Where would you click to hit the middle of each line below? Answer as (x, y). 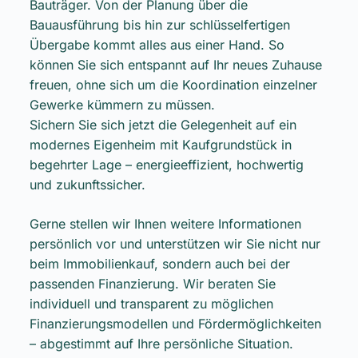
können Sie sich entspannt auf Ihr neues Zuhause (175, 64)
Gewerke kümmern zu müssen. (122, 104)
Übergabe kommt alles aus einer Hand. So (157, 44)
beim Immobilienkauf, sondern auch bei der (159, 263)
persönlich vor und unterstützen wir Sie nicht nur (175, 243)
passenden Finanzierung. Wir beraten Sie (152, 283)
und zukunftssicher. (87, 184)
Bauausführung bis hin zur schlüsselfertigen (159, 24)
